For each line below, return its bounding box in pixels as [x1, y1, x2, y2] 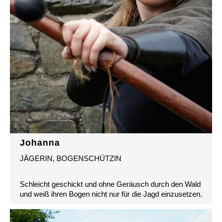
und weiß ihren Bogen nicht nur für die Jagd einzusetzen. [20, 189, 202, 198]
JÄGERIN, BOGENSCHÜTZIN [20, 154, 121, 163]
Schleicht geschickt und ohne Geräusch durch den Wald [20, 179, 201, 188]
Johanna [20, 137, 60, 148]
